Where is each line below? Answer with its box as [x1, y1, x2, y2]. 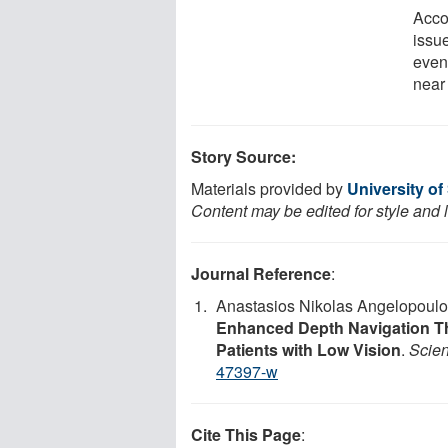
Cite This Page [191, 422, 301, 446]
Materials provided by [191, 176, 347, 200]
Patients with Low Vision [216, 337, 401, 361]
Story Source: [191, 144, 296, 168]
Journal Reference [191, 261, 331, 285]
